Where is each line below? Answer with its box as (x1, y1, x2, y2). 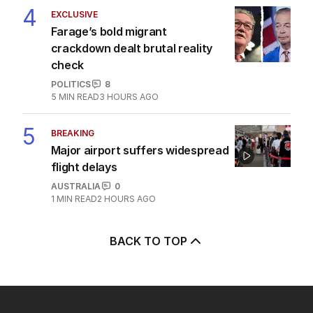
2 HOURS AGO (96, 193, 156, 204)
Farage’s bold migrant (50, 24, 167, 38)
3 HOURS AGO (99, 91, 159, 102)
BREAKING (50, 127, 94, 138)
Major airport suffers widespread (50, 143, 229, 157)
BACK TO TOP (109, 233, 187, 248)
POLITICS (50, 78, 91, 89)
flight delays (50, 159, 117, 174)
